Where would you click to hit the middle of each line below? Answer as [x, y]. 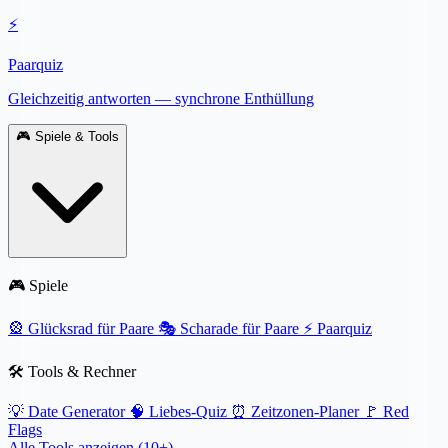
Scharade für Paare [239, 328]
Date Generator [76, 411]
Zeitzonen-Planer [305, 411]
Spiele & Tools [77, 136]
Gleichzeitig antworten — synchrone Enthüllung [161, 98]
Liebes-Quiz [188, 411]
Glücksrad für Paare [91, 328]
